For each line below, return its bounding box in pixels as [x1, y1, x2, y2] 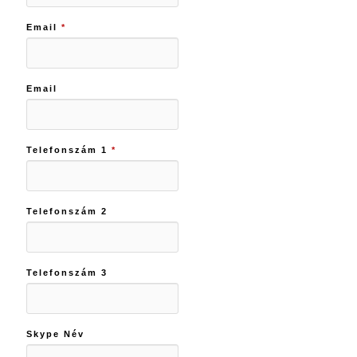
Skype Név [25, 328, 84, 339]
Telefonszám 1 [25, 144, 112, 155]
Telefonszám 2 [25, 206, 108, 216]
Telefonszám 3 [25, 267, 108, 277]
